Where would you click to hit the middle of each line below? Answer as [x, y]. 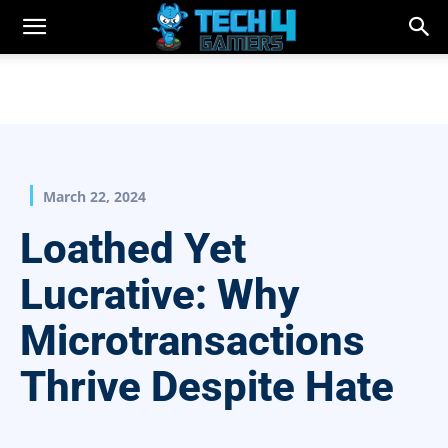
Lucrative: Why [159, 295]
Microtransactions [192, 341]
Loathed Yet [133, 249]
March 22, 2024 [94, 197]
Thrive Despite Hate [207, 387]
